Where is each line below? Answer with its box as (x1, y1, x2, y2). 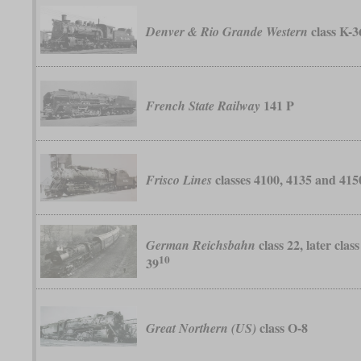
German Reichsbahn (146, 235, 256, 254)
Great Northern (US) (146, 319, 257, 338)
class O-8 (256, 318, 309, 338)
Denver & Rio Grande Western (146, 23, 309, 41)
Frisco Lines (146, 171, 213, 189)
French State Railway (146, 97, 261, 115)
